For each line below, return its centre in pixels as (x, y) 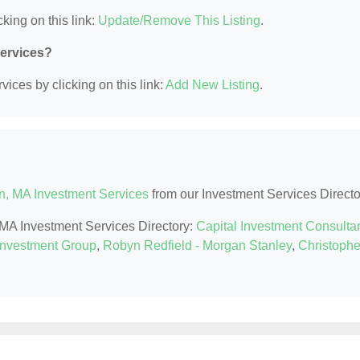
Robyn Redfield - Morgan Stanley (197, 245)
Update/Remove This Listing (179, 20)
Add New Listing (213, 84)
